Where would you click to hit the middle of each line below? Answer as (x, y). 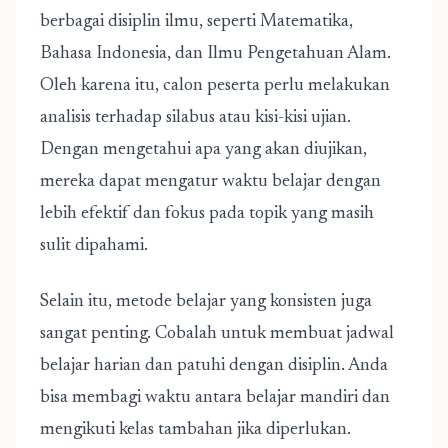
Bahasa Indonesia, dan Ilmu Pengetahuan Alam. (215, 54)
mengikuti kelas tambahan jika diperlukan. (195, 430)
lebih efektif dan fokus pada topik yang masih (207, 214)
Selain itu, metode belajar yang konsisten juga (206, 302)
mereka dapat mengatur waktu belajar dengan (210, 182)
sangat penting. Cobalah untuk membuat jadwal (217, 334)
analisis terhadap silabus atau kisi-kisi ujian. (195, 118)
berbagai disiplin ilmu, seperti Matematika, (196, 22)
